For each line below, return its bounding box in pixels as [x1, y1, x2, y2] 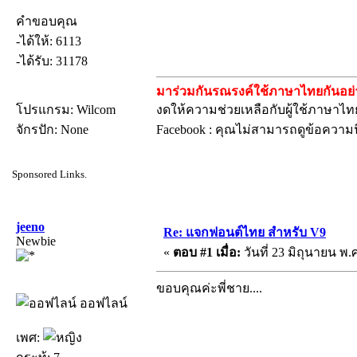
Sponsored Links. [12, 167, 87, 180]
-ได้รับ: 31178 [16, 53, 88, 68]
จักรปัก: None [16, 122, 88, 136]
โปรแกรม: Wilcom [16, 102, 116, 116]
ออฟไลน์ [76, 296, 127, 310]
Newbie [16, 233, 56, 248]
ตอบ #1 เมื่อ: [173, 245, 241, 259]
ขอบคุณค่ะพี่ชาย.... [156, 280, 262, 295]
